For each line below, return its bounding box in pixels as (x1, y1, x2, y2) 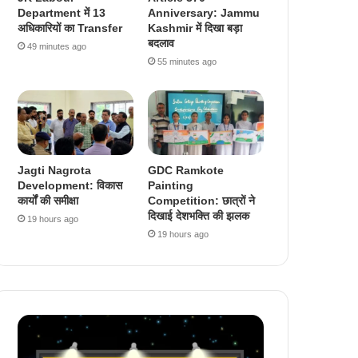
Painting (148, 179, 194, 193)
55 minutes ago (157, 56, 217, 66)
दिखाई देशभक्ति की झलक (148, 209, 250, 223)
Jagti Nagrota (18, 164, 92, 177)
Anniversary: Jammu (148, 6, 261, 19)
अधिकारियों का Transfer (18, 21, 123, 34)
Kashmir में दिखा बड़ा (148, 21, 243, 34)
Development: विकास (18, 179, 123, 193)
